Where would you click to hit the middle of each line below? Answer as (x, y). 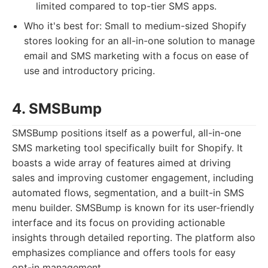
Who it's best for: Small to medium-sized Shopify (135, 26)
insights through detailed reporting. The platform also (134, 237)
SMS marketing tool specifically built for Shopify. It (127, 148)
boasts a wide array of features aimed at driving (121, 163)
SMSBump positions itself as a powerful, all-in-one (127, 133)
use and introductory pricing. (89, 71)
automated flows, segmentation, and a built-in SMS (128, 193)
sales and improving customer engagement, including (133, 178)
